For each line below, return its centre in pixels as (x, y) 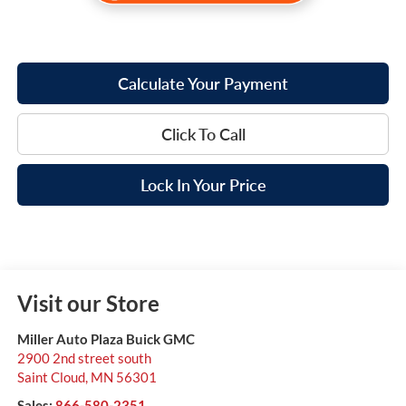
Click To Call (203, 134)
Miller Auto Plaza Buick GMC (106, 338)
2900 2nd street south (84, 358)
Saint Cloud (51, 377)
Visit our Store (88, 303)
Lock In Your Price (203, 184)
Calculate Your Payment (203, 83)
